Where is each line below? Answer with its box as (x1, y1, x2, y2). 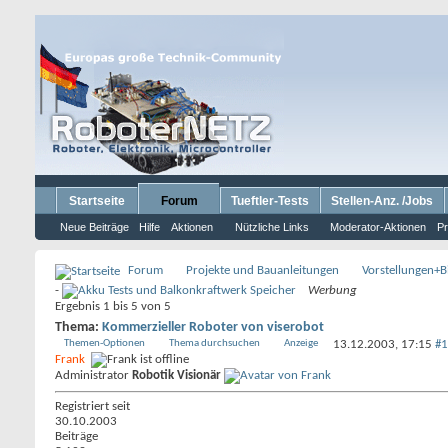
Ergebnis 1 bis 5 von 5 (55, 300, 171, 313)
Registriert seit (55, 400, 130, 413)
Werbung (308, 284, 357, 297)
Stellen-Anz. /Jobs (331, 194, 433, 208)
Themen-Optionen (64, 338, 145, 349)
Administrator (55, 369, 132, 382)
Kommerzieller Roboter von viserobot (102, 320, 324, 335)
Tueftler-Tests (231, 194, 309, 208)
